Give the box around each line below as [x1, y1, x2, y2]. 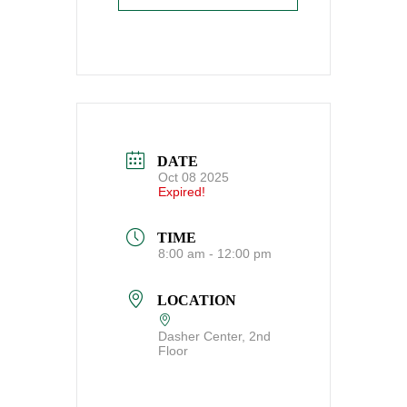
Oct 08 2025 [158, 169, 229, 184]
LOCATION [157, 293, 236, 309]
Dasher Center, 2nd [158, 328, 271, 343]
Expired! [158, 184, 205, 199]
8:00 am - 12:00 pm [158, 246, 272, 262]
